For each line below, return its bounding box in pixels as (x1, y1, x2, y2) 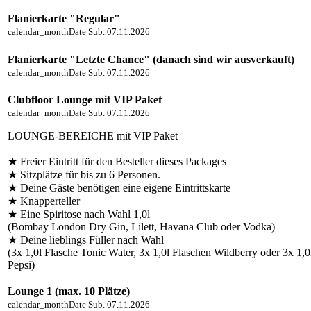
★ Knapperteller (8, 194, 80, 207)
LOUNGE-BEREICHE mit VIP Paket (8, 129, 178, 142)
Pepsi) (8, 258, 35, 271)
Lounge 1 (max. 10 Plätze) (8, 285, 130, 297)
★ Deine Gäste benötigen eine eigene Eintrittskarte (8, 181, 230, 194)
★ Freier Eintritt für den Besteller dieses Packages (8, 155, 229, 167)
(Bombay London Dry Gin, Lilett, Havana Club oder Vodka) (8, 220, 275, 233)
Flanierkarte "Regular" (8, 12, 120, 24)
